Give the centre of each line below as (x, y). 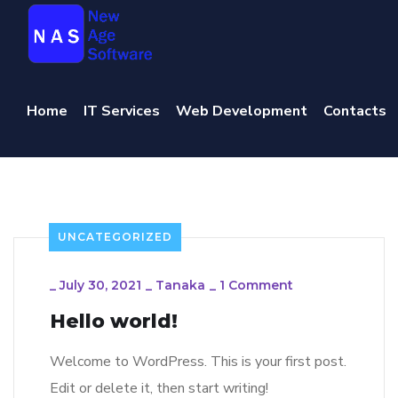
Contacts (355, 111)
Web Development (242, 111)
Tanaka (180, 286)
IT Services (122, 111)
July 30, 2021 (100, 286)
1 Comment (256, 286)
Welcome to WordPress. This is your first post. (198, 362)
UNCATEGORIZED (115, 237)
